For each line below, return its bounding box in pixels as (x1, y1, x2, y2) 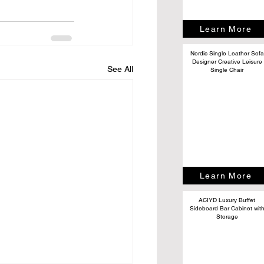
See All (107, 64, 133, 74)
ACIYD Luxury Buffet (199, 196, 255, 204)
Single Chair (210, 65, 243, 74)
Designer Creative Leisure (192, 57, 262, 65)
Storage (216, 212, 238, 220)
